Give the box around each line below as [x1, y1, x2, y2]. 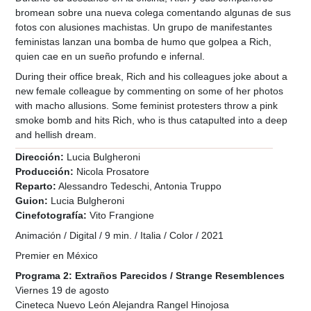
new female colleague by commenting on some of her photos [15, 85, 284, 96]
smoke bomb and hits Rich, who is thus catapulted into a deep [15, 115, 288, 126]
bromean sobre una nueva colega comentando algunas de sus [15, 7, 292, 18]
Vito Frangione [90, 210, 155, 221]
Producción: [15, 166, 74, 178]
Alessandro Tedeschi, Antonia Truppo [58, 180, 222, 192]
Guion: [15, 195, 49, 207]
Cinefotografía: [15, 210, 87, 221]
